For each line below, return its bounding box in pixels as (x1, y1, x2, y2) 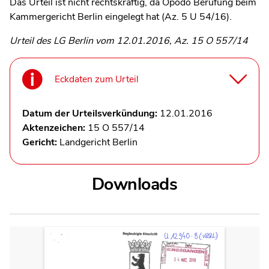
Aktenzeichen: (22, 121, 88, 134)
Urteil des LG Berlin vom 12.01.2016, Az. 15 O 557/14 (10, 34, 248, 47)
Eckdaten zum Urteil (55, 73, 139, 86)
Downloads (91, 172, 178, 196)
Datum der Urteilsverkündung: (22, 106, 160, 120)
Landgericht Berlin (59, 135, 138, 149)
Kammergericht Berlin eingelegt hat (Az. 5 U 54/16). (10, 10, 232, 23)
